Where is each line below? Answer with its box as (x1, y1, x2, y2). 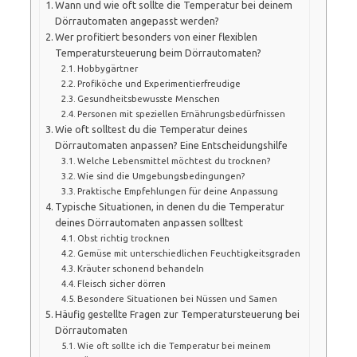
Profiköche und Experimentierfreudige (77, 77, 241, 88)
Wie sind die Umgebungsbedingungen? (77, 170, 245, 181)
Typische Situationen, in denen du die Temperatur (55, 200, 285, 212)
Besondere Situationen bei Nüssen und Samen (77, 292, 277, 304)
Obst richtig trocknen (77, 232, 170, 243)
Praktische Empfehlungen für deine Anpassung (77, 185, 278, 196)
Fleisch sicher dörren (77, 277, 166, 288)
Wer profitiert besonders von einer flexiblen (55, 30, 258, 42)
